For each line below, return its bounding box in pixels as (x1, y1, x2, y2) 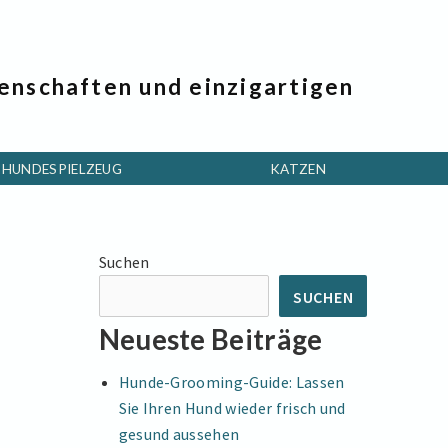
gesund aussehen (118, 423, 240, 444)
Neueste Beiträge (98, 323, 323, 357)
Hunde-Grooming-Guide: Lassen (118, 371, 345, 392)
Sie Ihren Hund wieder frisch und (118, 397, 346, 418)
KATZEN (270, 160, 326, 177)
